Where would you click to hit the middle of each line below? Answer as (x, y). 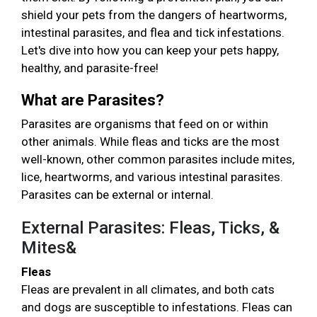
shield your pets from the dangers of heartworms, (154, 15)
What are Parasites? (93, 100)
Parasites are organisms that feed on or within (145, 124)
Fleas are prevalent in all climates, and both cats (148, 290)
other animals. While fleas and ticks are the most (150, 142)
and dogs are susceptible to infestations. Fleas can (157, 307)
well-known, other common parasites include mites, (158, 160)
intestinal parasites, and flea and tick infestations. (153, 33)
